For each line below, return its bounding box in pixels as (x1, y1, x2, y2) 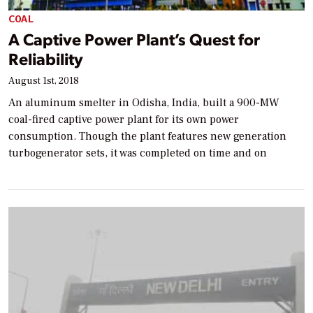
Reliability (8, 48, 83, 70)
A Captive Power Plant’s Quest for (8, 28, 260, 50)
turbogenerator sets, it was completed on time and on (8, 146, 267, 161)
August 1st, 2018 (8, 75, 79, 88)
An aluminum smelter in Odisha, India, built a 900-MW (8, 96, 279, 110)
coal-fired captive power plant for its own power (8, 112, 239, 127)
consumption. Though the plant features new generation (8, 129, 286, 144)
